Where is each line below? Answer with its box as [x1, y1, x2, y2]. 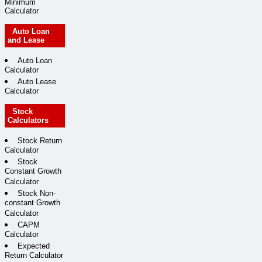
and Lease [8, 35, 44, 44]
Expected [18, 242, 50, 251]
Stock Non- [18, 189, 56, 198]
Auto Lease [18, 77, 56, 86]
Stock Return [18, 136, 62, 146]
